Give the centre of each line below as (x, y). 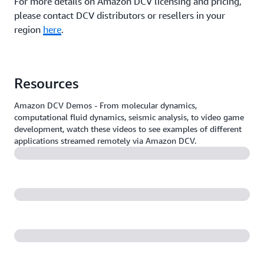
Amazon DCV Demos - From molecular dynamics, (105, 105)
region (29, 29)
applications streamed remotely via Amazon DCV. (105, 141)
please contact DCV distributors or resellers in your (120, 15)
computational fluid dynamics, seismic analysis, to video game (129, 117)
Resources (46, 83)
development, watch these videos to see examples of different (128, 129)
